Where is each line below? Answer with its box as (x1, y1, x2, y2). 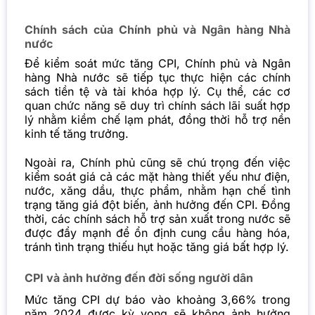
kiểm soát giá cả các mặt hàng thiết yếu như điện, (24, 169, 291, 184)
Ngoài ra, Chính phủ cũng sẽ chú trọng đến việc (24, 155, 291, 170)
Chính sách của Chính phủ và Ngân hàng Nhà (24, 22, 291, 37)
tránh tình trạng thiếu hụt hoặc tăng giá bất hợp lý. (24, 240, 289, 255)
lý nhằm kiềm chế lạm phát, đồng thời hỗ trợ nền (24, 112, 291, 127)
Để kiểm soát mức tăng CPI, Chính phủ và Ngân (24, 56, 291, 71)
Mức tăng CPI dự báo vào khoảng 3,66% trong (24, 292, 291, 307)
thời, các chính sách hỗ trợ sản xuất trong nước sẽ (24, 212, 291, 226)
